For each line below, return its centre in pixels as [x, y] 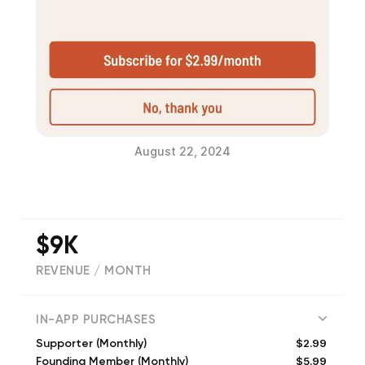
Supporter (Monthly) [91, 344]
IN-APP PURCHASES [96, 320]
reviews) [144, 306]
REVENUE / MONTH [94, 271]
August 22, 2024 [182, 152]
